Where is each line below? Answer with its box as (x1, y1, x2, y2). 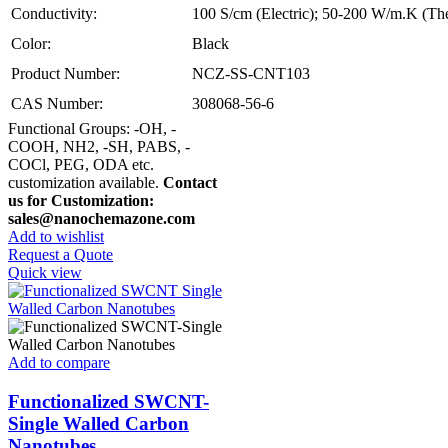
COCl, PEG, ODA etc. (8, 156, 154, 174)
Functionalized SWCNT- (8, 390, 209, 412)
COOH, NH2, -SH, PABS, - (8, 138, 190, 156)
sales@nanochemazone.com (8, 210, 195, 228)
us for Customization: (8, 192, 154, 210)
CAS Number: (11, 95, 103, 113)
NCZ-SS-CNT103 (192, 65, 310, 83)
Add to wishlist (8, 228, 104, 246)
